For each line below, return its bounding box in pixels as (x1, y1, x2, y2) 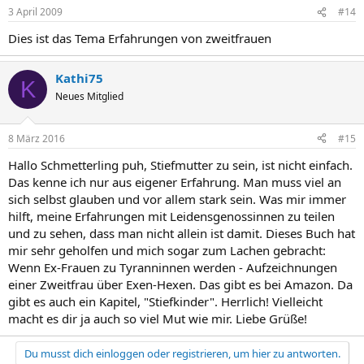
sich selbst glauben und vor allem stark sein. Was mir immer (8, 190, 346, 207)
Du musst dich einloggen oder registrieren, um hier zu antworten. (24, 345, 340, 361)
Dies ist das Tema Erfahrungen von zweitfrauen (8, 30, 271, 46)
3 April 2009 (8, 5, 63, 19)
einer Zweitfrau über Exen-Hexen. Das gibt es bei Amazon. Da (8, 275, 353, 292)
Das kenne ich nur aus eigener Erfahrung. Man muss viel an (8, 173, 341, 190)
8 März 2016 (8, 131, 65, 145)
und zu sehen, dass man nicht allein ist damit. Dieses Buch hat (8, 224, 355, 241)
